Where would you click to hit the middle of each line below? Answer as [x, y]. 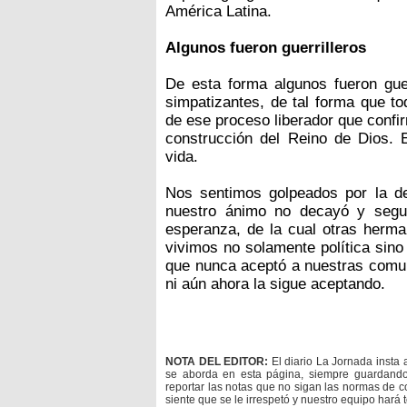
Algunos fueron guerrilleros [266, 48]
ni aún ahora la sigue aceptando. [275, 284]
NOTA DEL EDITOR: [217, 362]
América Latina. [218, 12]
